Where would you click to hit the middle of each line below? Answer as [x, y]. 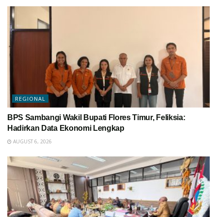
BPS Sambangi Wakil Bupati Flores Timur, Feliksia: [96, 117]
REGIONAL [30, 98]
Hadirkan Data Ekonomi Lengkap [66, 128]
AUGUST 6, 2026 [32, 141]
